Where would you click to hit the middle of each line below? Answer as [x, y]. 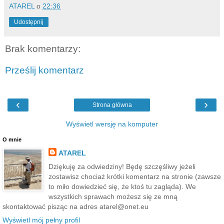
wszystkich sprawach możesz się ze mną [113, 196]
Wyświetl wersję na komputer [112, 124]
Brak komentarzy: [43, 48]
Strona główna [112, 105]
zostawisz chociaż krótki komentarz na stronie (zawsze [134, 176]
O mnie [12, 139]
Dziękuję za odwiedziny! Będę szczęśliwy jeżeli [122, 166]
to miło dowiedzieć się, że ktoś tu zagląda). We [122, 186]
